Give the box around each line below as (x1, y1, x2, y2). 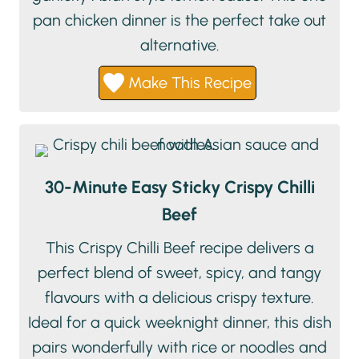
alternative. (139, 35, 220, 55)
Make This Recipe (123, 73, 252, 93)
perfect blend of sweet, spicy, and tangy (38, 263, 321, 283)
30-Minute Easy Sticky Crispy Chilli (44, 176, 315, 198)
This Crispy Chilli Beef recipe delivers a (45, 238, 314, 258)
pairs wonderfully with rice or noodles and (32, 337, 327, 357)
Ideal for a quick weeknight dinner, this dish (27, 313, 332, 333)
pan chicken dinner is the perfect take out (33, 10, 326, 30)
